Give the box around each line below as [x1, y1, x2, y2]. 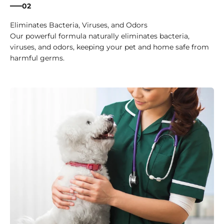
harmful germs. [10, 53, 64, 63]
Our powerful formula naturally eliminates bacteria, [10, 31, 189, 41]
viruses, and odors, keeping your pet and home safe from [10, 42, 209, 52]
